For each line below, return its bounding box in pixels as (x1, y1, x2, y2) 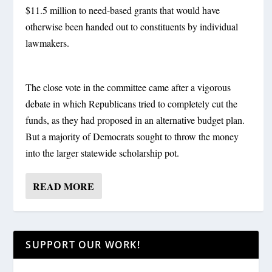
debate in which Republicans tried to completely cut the (25, 97, 238, 110)
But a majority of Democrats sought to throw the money (25, 129, 239, 143)
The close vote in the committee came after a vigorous (25, 80, 231, 93)
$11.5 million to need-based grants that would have (25, 4, 220, 17)
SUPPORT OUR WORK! (25, 237, 140, 251)
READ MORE (33, 178, 95, 193)
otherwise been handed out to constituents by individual (25, 20, 239, 33)
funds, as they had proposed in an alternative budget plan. (25, 113, 245, 126)
